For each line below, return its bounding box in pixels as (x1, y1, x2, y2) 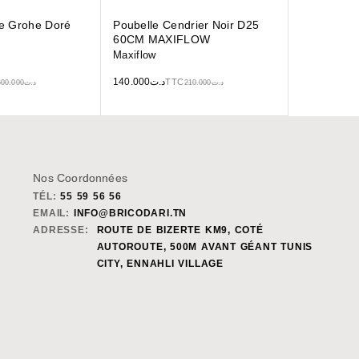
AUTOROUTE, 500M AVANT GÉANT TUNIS (96, 241, 313, 253)
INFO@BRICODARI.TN (73, 208, 188, 220)
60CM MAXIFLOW (113, 33, 211, 46)
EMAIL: (33, 208, 70, 220)
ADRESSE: (33, 224, 89, 236)
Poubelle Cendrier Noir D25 (113, 18, 260, 32)
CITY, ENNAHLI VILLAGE (96, 258, 224, 270)
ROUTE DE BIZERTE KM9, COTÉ (96, 224, 264, 236)
